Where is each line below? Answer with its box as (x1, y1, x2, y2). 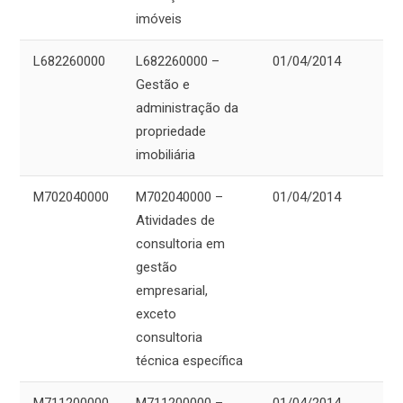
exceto (136, 306, 176, 323)
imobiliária (136, 147, 195, 164)
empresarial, (136, 282, 208, 300)
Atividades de (136, 212, 215, 229)
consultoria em (136, 236, 225, 253)
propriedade (136, 123, 206, 140)
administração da (136, 100, 238, 117)
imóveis (136, 11, 182, 28)
